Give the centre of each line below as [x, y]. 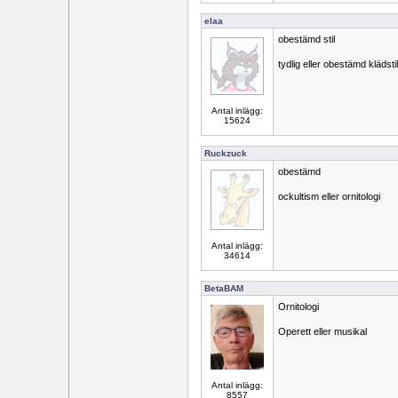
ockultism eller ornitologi [329, 196]
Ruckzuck [226, 153]
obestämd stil [306, 39]
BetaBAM [224, 288]
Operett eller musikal [322, 331]
